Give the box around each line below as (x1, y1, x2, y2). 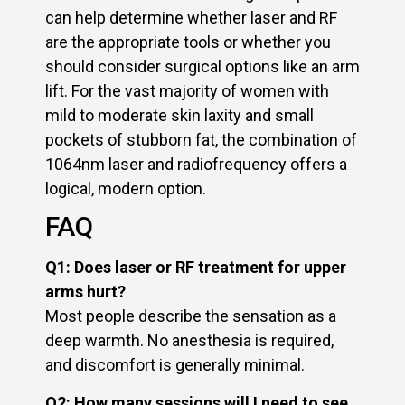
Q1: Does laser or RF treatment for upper (45, 258, 346, 278)
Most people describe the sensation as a (45, 306, 336, 326)
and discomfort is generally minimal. (45, 355, 305, 375)
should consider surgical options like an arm (45, 56, 360, 76)
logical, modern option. (45, 178, 206, 198)
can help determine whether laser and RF (45, 7, 337, 27)
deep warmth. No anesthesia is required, (45, 331, 334, 351)
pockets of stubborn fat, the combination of (45, 129, 357, 149)
